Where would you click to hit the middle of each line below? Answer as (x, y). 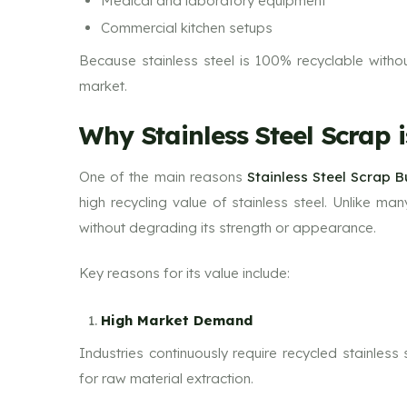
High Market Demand (177, 320)
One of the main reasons (163, 176)
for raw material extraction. (166, 378)
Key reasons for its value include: (184, 273)
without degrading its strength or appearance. (228, 227)
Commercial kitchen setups (187, 27)
